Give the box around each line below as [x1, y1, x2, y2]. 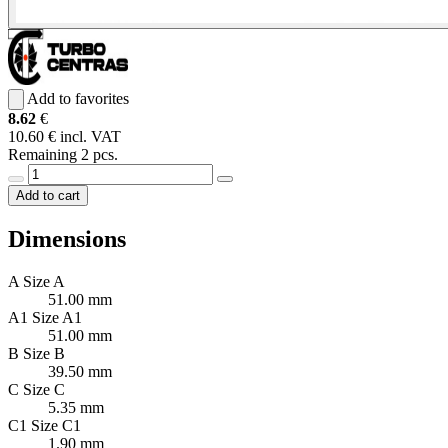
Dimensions [8, 225, 126, 252]
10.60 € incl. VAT [8, 127, 121, 145]
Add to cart [16, 187, 80, 203]
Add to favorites [27, 89, 129, 107]
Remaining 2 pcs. [8, 145, 118, 163]
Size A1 [32, 308, 82, 326]
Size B [23, 344, 65, 362]
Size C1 [31, 416, 81, 434]
